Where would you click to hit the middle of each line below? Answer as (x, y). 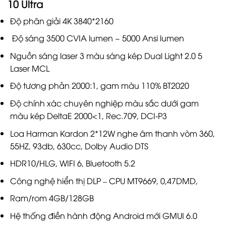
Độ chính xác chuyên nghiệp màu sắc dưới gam (104, 103)
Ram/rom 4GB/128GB (52, 198)
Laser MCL (30, 68)
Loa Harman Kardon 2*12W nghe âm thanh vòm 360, (112, 133)
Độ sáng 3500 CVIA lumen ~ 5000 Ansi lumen (97, 38)
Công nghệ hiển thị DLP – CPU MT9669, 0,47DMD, (104, 180)
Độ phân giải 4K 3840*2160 (62, 20)
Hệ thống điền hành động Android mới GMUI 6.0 (103, 215)
